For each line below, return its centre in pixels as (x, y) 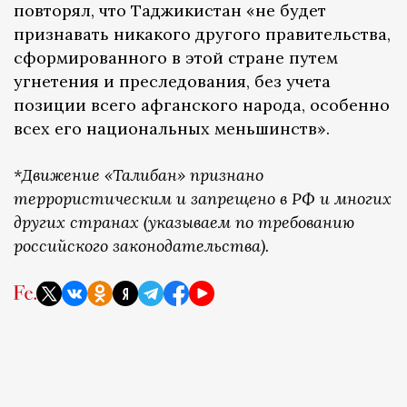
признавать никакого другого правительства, (202, 35)
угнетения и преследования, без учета (172, 82)
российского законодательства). (141, 246)
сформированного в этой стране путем (176, 58)
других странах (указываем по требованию (184, 223)
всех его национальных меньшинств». (174, 129)
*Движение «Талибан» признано (139, 175)
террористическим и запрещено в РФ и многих (203, 199)
